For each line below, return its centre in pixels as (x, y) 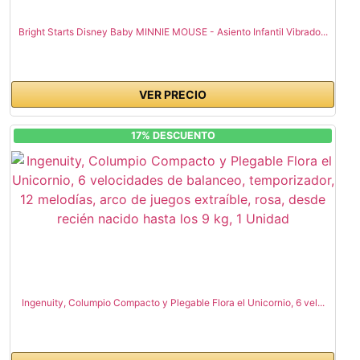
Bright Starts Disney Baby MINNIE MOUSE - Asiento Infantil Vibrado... (173, 31)
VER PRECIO (173, 94)
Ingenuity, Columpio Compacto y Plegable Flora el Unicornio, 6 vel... (173, 303)
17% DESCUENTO (173, 136)
